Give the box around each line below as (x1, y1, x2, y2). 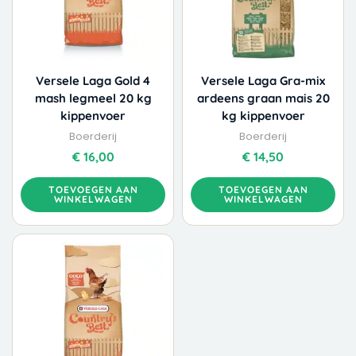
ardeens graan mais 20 (196, 90, 330, 106)
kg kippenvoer (221, 107, 305, 123)
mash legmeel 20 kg (34, 90, 152, 106)
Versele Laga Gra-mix (201, 72, 325, 88)
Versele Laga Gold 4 (36, 72, 150, 88)
